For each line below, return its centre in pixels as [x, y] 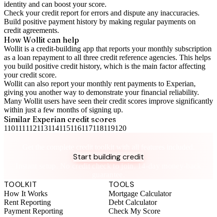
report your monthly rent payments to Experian [122, 84]
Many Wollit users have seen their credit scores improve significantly [108, 101]
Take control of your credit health [108, 137]
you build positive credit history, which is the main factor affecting [105, 66]
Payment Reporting [33, 211]
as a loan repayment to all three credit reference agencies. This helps [107, 57]
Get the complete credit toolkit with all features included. [108, 147]
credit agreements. [31, 30]
